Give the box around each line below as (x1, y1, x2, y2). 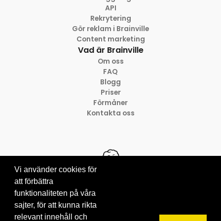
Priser (100, 87, 121, 98)
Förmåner (93, 98, 128, 108)
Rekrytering (90, 13, 131, 24)
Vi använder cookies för (14, 165, 97, 174)
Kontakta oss (86, 108, 135, 118)
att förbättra (14, 177, 53, 185)
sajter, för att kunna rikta (14, 200, 97, 209)
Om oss (97, 56, 124, 67)
